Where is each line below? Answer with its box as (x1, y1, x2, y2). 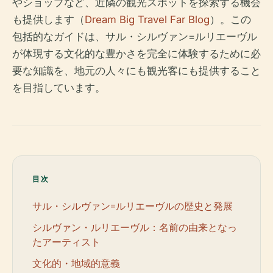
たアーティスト (32, 235, 101, 249)
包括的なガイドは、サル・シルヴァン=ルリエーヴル (12, 30, 257, 43)
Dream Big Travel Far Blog (85, 13, 210, 26)
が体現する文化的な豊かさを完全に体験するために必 (12, 48, 261, 60)
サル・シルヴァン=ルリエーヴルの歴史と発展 (32, 199, 233, 213)
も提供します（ (12, 13, 85, 26)
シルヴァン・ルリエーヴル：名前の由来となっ (32, 220, 237, 234)
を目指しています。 (12, 82, 105, 94)
